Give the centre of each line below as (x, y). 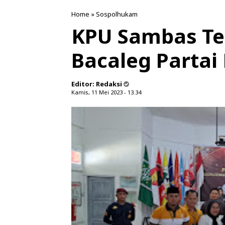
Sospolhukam (117, 14)
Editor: (84, 84)
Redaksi (109, 84)
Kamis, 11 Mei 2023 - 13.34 (106, 92)
